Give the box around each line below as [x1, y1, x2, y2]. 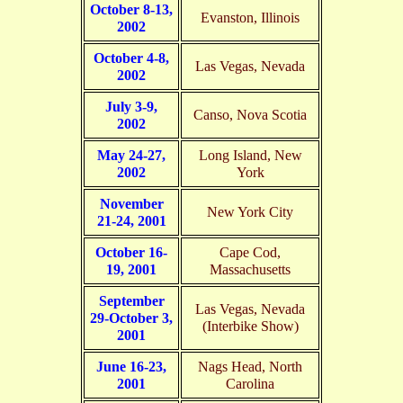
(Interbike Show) [201, 318, 299, 334]
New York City [207, 203, 293, 219]
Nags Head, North [198, 358, 302, 374]
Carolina [226, 375, 274, 391]
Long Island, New [198, 147, 302, 163]
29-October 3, [90, 309, 173, 326]
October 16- [95, 244, 167, 260]
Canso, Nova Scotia [193, 106, 307, 122]
